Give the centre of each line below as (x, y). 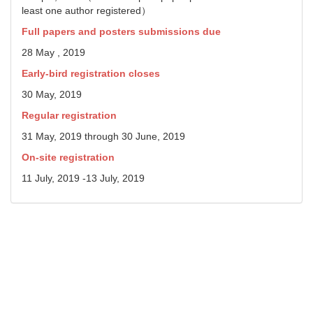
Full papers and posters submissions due (123, 31)
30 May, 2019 (52, 94)
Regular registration (69, 115)
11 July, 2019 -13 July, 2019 (83, 178)
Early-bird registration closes (91, 73)
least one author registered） (86, 10)
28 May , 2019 (55, 52)
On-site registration (68, 157)
